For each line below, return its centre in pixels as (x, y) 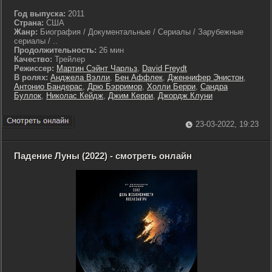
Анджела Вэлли (80, 77)
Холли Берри (171, 87)
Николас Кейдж (75, 96)
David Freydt (165, 68)
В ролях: (31, 77)
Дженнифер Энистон (206, 77)
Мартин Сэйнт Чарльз (97, 68)
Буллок (28, 96)
